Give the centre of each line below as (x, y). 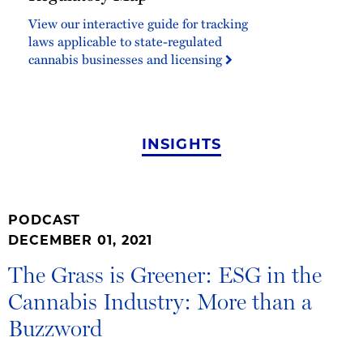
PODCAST (45, 222)
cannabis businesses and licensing (127, 59)
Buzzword (55, 329)
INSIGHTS (181, 146)
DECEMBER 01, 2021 (81, 242)
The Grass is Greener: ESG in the (165, 275)
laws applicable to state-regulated (125, 41)
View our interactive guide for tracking (138, 23)
